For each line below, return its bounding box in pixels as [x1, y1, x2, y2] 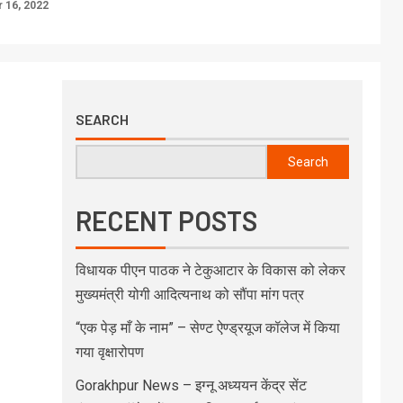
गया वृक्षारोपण [75, 344, 144, 361]
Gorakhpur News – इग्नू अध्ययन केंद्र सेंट [75, 377, 307, 394]
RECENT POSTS [75, 204, 257, 237]
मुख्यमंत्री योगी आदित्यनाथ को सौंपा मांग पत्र [75, 286, 304, 303]
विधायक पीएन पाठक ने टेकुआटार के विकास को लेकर [75, 262, 345, 279]
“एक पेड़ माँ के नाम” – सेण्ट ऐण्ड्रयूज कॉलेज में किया [75, 319, 340, 336]
